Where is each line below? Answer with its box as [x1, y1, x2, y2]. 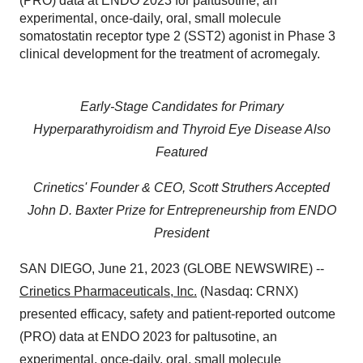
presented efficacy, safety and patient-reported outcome [19, 307, 335, 321]
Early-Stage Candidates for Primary [79, 100, 284, 113]
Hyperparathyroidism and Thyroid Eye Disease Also [32, 122, 331, 136]
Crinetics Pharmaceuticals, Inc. [19, 284, 197, 298]
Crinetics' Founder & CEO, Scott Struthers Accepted [33, 181, 330, 194]
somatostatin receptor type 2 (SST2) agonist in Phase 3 [19, 29, 335, 43]
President [154, 226, 209, 240]
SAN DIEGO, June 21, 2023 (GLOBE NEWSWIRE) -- [19, 262, 324, 275]
